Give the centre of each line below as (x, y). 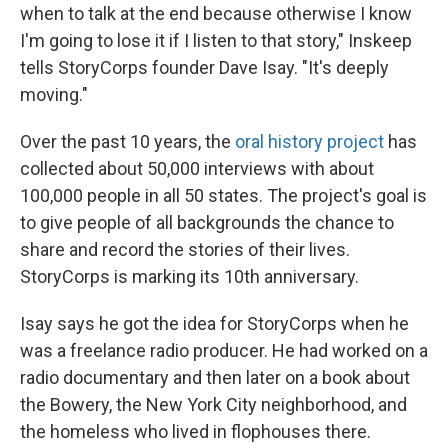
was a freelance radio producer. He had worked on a (224, 351)
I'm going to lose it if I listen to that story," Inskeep (216, 41)
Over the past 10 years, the (127, 142)
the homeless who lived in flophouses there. (195, 432)
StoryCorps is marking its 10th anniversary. (189, 277)
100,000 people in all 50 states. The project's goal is (223, 196)
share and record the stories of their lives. (185, 250)
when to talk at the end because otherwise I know (216, 14)
